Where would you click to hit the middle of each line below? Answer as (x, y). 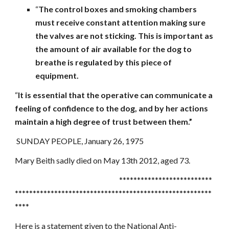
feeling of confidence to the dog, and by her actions (112, 108)
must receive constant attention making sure (121, 22)
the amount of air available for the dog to (114, 49)
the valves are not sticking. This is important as (124, 36)
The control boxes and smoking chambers (118, 9)
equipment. (57, 75)
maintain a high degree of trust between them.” (104, 121)
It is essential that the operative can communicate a (116, 95)
